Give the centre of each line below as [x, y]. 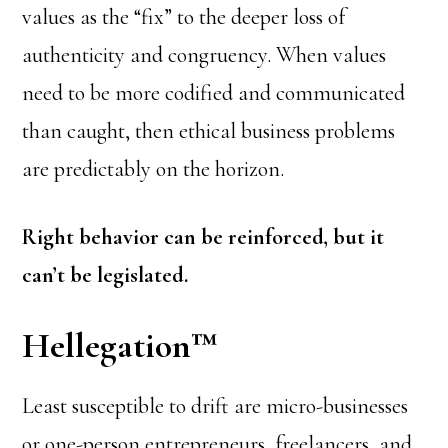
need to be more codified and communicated [214, 93]
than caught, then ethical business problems [209, 131]
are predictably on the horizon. [153, 169]
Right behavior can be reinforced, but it [203, 237]
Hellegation [107, 345]
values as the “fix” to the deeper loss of [184, 17]
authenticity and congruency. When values [204, 55]
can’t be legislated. [105, 275]
